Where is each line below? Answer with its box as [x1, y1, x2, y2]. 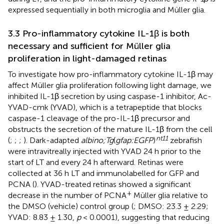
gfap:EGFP [115, 135, 153, 145]
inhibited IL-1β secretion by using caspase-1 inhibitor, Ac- [8, 91, 211, 101]
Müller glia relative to [131, 190, 208, 200]
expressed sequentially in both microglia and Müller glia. [8, 4, 205, 14]
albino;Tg [81, 135, 113, 145]
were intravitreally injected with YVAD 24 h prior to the [8, 146, 201, 156]
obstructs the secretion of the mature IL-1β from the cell [8, 124, 212, 134]
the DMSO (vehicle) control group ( [8, 201, 133, 211]
